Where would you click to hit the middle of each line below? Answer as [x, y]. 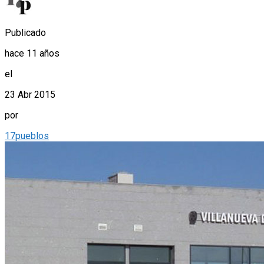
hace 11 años [32, 54]
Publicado [25, 33]
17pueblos [27, 136]
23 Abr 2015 [30, 95]
